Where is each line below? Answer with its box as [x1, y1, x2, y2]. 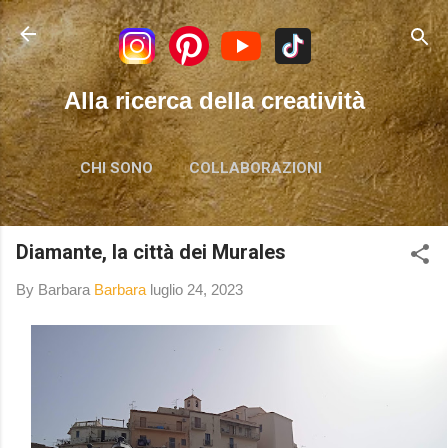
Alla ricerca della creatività [64, 87, 365, 114]
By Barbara [16, 281, 94, 298]
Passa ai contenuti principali [140, 16, 322, 33]
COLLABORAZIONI [189, 159, 322, 177]
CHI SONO [80, 159, 153, 177]
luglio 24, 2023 [150, 281, 243, 298]
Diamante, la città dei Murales [16, 240, 286, 264]
